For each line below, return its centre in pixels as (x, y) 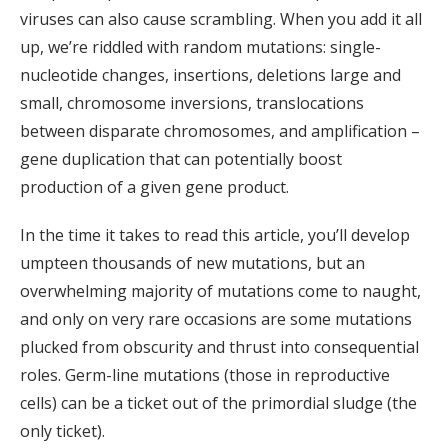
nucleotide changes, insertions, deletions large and (210, 75)
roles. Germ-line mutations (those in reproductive (205, 375)
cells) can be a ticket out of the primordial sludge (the (218, 403)
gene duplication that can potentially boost (181, 159)
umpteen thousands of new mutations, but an (192, 263)
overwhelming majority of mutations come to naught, (220, 291)
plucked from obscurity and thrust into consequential (219, 347)
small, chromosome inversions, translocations (192, 103)
